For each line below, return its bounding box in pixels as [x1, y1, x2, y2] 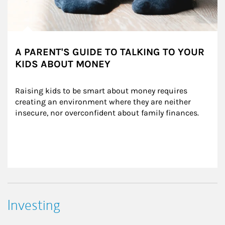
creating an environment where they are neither [15, 97, 193, 107]
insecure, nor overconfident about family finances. [15, 108, 199, 118]
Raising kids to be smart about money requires [15, 86, 189, 96]
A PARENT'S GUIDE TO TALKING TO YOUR [15, 46, 204, 58]
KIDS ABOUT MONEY [15, 58, 110, 70]
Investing [8, 196, 60, 215]
